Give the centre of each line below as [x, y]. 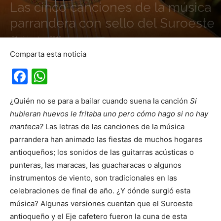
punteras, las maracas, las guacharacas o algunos [96, 165]
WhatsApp [86, 76]
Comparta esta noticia [48, 54]
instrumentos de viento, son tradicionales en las [93, 178]
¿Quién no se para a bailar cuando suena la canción [100, 101]
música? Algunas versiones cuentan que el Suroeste [101, 203]
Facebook [64, 76]
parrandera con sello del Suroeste [112, 23]
